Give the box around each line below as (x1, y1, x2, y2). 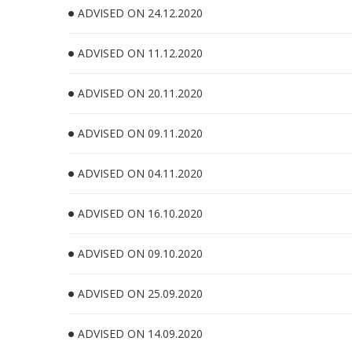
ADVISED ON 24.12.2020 (78, 5, 203, 20)
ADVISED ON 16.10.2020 (78, 206, 203, 221)
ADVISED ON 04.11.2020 (78, 166, 203, 181)
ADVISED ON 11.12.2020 (78, 46, 203, 60)
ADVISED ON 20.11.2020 (78, 86, 203, 101)
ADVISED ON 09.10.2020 (78, 246, 203, 261)
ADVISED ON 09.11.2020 (78, 126, 203, 141)
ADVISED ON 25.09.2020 (78, 286, 203, 301)
